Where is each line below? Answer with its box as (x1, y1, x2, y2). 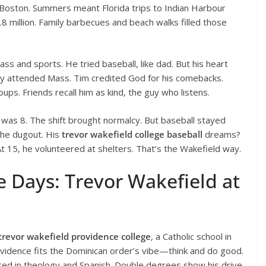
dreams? (202, 128, 240, 140)
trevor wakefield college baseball (62, 128, 202, 140)
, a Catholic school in (151, 230, 232, 243)
